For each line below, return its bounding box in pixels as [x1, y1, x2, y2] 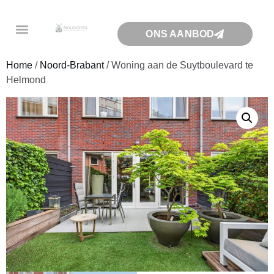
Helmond [6, 75, 46, 85]
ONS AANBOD [146, 29, 215, 39]
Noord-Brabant [40, 60, 104, 70]
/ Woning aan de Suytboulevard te [104, 60, 253, 70]
